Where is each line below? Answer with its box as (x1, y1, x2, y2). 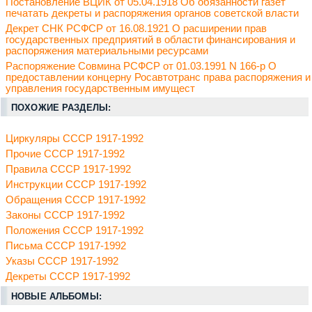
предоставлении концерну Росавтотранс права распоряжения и (6, 72, 311, 84)
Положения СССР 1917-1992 (6, 225, 143, 237)
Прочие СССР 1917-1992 (6, 148, 125, 160)
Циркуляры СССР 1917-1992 (6, 133, 143, 145)
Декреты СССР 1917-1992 (6, 271, 130, 283)
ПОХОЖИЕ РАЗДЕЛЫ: (11, 102, 111, 114)
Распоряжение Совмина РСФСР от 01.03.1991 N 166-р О (6, 61, 276, 72)
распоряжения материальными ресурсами (6, 45, 208, 57)
